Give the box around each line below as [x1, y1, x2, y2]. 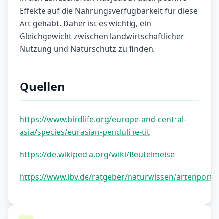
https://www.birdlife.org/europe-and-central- [20, 114, 186, 125]
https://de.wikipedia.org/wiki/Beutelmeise [20, 149, 175, 160]
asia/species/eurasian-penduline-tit [20, 127, 150, 138]
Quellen [20, 78, 65, 95]
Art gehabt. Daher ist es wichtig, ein [20, 18, 151, 29]
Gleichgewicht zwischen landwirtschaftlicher [20, 31, 184, 42]
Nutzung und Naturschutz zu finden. [20, 44, 155, 55]
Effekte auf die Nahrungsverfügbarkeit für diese [20, 5, 197, 17]
